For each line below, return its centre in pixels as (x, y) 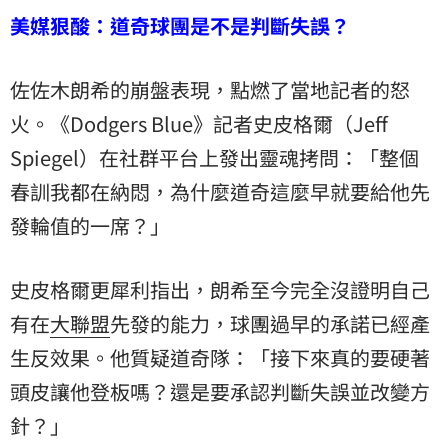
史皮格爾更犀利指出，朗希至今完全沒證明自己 (220, 289)
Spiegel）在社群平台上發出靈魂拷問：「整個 (214, 157)
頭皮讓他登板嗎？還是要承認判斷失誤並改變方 (220, 391)
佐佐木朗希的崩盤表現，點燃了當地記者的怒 (210, 89)
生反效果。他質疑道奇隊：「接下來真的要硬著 (220, 357)
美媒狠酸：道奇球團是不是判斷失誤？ (180, 25)
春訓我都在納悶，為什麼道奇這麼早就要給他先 (220, 191)
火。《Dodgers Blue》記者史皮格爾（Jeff (199, 123)
